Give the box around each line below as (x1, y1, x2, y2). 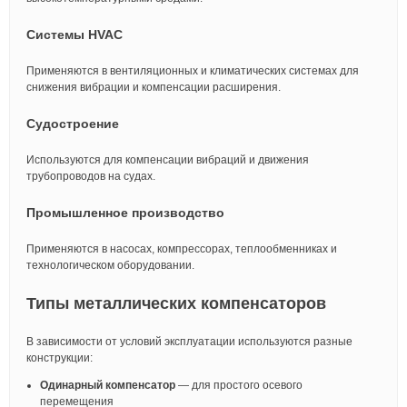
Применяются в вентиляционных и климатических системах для (26, 65, 359, 77)
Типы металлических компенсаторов (26, 294, 326, 313)
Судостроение (26, 116, 119, 131)
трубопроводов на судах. (26, 170, 155, 183)
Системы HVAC (26, 27, 123, 42)
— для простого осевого (175, 379, 303, 392)
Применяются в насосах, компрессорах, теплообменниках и (26, 243, 337, 255)
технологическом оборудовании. (26, 259, 194, 272)
